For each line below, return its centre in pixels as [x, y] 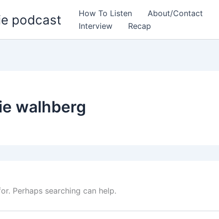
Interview [96, 26]
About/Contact [175, 13]
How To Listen [105, 13]
